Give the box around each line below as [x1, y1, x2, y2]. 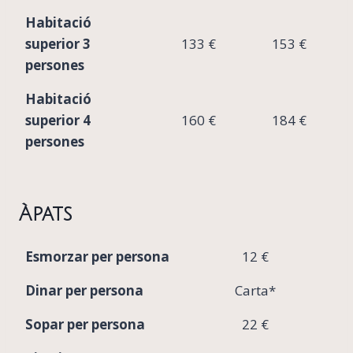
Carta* [235, 281, 276, 299]
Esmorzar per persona [25, 247, 169, 266]
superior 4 [25, 110, 91, 129]
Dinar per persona [25, 281, 143, 299]
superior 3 [25, 34, 91, 53]
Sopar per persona [25, 314, 145, 333]
